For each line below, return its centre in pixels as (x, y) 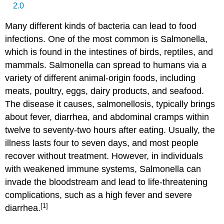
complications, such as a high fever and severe (99, 195)
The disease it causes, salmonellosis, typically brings (110, 104)
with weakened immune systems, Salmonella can (103, 169)
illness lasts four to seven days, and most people (102, 143)
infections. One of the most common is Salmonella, (106, 39)
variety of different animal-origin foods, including (100, 78)
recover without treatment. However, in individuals (104, 156)
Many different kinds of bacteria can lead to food (101, 26)
